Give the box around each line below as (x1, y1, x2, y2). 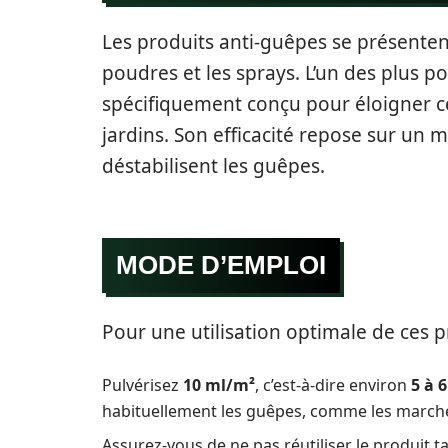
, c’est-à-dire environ (255, 373, 411, 396)
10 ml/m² (183, 373, 255, 396)
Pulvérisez (102, 373, 183, 396)
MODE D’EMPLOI (116, 249, 326, 280)
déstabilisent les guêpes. (102, 152, 325, 179)
